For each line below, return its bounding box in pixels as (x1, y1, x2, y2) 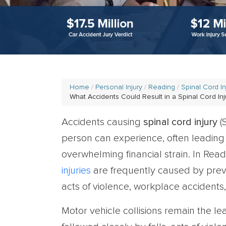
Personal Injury (95, 84, 142, 91)
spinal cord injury (143, 117, 217, 127)
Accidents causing (62, 117, 143, 127)
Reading (148, 84, 175, 91)
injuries (62, 165, 91, 176)
